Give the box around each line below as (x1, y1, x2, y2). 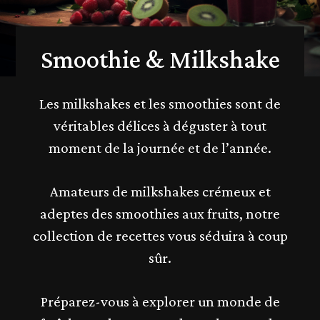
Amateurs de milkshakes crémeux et (49, 183, 271, 200)
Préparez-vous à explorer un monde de (40, 293, 280, 310)
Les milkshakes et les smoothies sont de (39, 95, 281, 112)
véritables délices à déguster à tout (54, 117, 266, 134)
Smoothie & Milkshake (40, 45, 280, 74)
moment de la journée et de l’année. (49, 139, 271, 156)
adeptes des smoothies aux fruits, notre (40, 205, 280, 222)
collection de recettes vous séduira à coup (32, 227, 288, 244)
